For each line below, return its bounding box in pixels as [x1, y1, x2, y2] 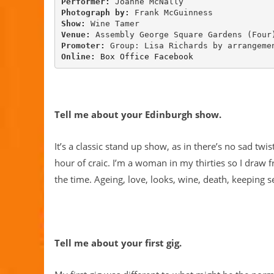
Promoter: [61, 40, 110, 50]
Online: [61, 51, 95, 61]
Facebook [154, 51, 193, 61]
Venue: [61, 29, 95, 39]
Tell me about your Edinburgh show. [54, 108, 221, 120]
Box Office [100, 51, 149, 61]
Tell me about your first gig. [54, 237, 182, 249]
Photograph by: [61, 7, 135, 17]
